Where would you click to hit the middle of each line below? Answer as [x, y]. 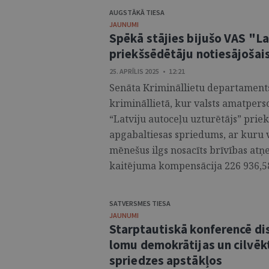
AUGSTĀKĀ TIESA [137, 12]
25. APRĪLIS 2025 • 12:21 [147, 71]
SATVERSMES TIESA [140, 203]
